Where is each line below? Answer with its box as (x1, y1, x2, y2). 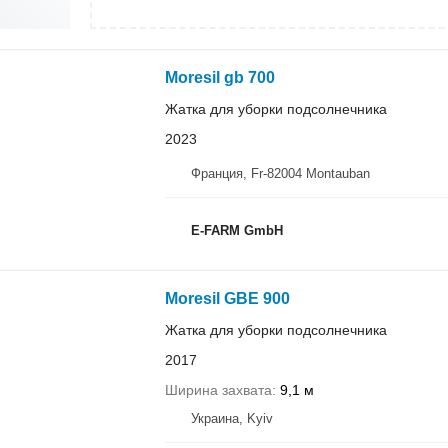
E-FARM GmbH (190, 223, 283, 238)
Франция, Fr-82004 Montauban (190, 165, 370, 181)
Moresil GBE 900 (164, 289, 290, 307)
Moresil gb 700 (164, 69, 275, 86)
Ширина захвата (164, 381, 272, 398)
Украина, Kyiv (190, 410, 273, 426)
